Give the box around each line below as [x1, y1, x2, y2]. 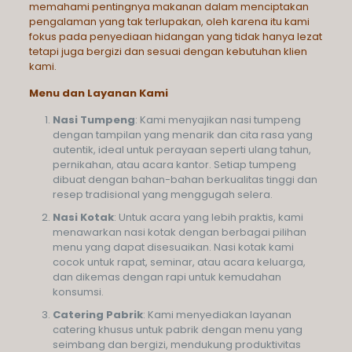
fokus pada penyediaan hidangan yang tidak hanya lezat [28, 29, 322, 44]
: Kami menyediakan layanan [142, 307, 291, 322]
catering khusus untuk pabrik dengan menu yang [52, 322, 302, 337]
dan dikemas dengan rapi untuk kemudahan [52, 269, 281, 284]
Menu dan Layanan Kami [28, 86, 168, 101]
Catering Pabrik [52, 307, 143, 322]
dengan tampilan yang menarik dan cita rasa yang [52, 127, 313, 142]
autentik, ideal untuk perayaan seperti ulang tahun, [52, 142, 311, 157]
